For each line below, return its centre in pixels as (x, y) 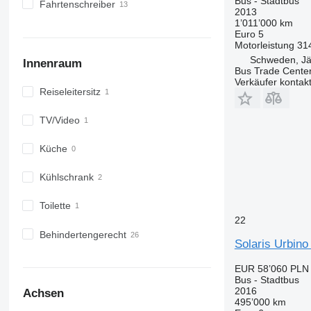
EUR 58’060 (261, 268)
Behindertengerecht (83, 234)
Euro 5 (249, 34)
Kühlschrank (66, 177)
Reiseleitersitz (70, 92)
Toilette (55, 206)
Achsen (43, 294)
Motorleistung (264, 45)
